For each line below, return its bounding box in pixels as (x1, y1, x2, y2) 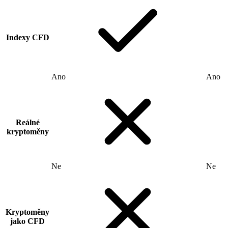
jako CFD (10, 217, 45, 226)
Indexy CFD (6, 33, 49, 42)
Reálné (15, 118, 40, 127)
